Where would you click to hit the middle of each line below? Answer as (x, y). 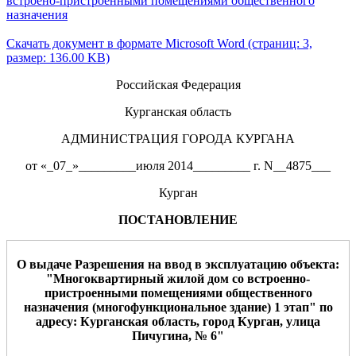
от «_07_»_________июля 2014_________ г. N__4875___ (178, 165)
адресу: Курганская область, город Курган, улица (178, 321)
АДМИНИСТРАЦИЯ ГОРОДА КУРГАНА (178, 138)
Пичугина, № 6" (178, 335)
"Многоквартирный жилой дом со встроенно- (178, 278)
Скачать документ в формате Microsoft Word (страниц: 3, (159, 43)
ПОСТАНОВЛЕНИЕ (178, 219)
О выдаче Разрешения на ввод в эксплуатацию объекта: (178, 264)
